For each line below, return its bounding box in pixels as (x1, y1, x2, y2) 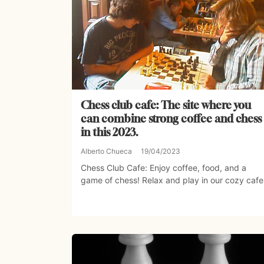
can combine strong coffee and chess (81, 112, 262, 126)
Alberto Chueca (81, 147, 132, 156)
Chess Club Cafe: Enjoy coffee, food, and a (81, 163, 246, 173)
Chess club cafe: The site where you (81, 98, 251, 112)
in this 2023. (81, 126, 138, 139)
